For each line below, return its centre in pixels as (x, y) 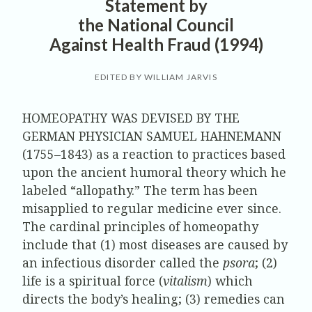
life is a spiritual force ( (93, 281)
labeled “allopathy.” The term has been (140, 190)
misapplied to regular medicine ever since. (152, 209)
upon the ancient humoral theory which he (154, 172)
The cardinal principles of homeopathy (140, 227)
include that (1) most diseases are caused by (155, 245)
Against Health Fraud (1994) (156, 45)
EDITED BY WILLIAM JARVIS (156, 77)
